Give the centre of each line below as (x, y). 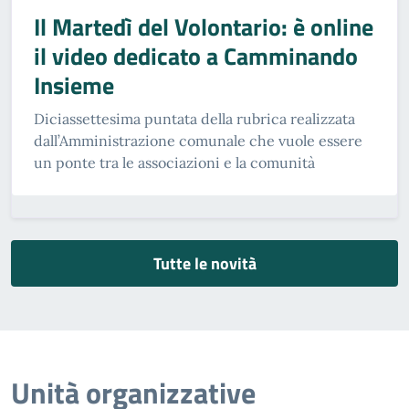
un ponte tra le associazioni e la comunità (174, 162)
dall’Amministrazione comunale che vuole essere (198, 140)
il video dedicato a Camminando (196, 56)
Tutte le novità (204, 263)
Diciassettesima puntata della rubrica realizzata (194, 118)
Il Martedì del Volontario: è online (204, 26)
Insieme (74, 85)
